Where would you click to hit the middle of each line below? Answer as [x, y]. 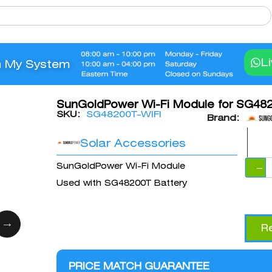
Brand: [223, 118]
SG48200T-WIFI [124, 114]
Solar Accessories [133, 143]
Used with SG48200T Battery [121, 183]
